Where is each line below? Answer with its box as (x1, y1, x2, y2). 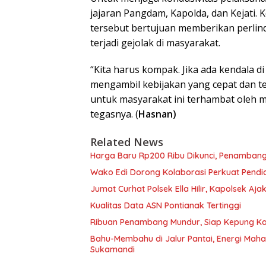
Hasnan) (138, 107, 176, 121)
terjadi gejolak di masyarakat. (90, 36, 220, 49)
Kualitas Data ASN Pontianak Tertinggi (90, 199, 241, 211)
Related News (90, 134, 163, 149)
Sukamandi (90, 243, 135, 255)
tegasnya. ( (90, 107, 138, 121)
